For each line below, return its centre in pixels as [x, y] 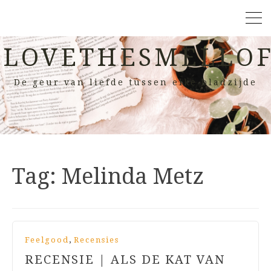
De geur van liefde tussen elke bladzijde [135, 82]
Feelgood [47, 240]
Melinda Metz [133, 176]
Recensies [96, 240]
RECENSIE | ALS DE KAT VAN [125, 260]
